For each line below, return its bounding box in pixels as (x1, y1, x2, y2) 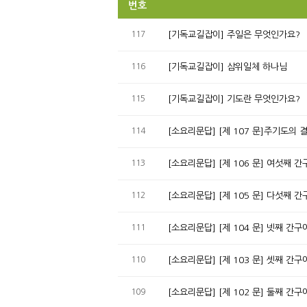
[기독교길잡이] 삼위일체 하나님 (168, 62, 287, 71)
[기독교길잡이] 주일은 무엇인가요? (168, 29, 300, 39)
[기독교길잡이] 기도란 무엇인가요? (168, 94, 300, 103)
